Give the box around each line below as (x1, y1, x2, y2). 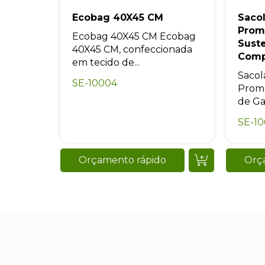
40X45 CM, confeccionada (72, 44, 192, 56)
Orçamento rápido (79, 154, 166, 166)
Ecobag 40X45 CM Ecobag (72, 31, 196, 43)
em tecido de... (72, 57, 140, 69)
